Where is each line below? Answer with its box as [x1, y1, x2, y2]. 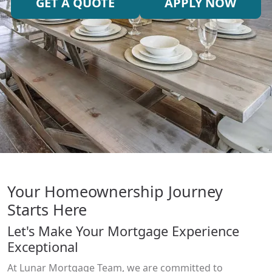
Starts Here [7, 199, 87, 220]
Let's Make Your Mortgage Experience [7, 222, 239, 240]
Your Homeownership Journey [7, 181, 223, 202]
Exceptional [7, 238, 78, 256]
